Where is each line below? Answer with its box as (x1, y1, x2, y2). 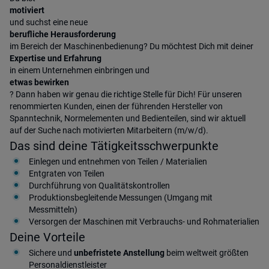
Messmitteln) (29, 205, 77, 214)
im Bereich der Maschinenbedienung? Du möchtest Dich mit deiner (10, 41, 253, 51)
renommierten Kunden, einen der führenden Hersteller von (10, 101, 223, 111)
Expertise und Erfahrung (10, 53, 101, 63)
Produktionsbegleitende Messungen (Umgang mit (29, 193, 213, 202)
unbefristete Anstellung (74, 248, 165, 258)
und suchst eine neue (10, 17, 88, 27)
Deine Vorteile (10, 230, 85, 244)
